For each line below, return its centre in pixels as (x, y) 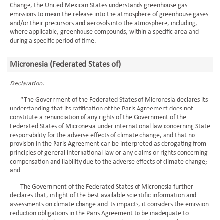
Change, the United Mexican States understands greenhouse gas (98, 6)
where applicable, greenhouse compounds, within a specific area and (104, 32)
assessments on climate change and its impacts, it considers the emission (109, 205)
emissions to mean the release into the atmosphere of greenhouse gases (109, 14)
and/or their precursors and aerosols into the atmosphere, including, (104, 23)
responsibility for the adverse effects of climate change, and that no (102, 135)
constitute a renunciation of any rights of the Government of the (98, 118)
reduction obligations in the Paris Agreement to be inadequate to (99, 213)
